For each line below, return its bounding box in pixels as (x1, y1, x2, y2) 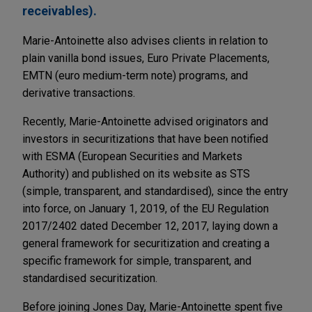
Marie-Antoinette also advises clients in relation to (22, 34, 268, 48)
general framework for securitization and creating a (22, 237, 270, 251)
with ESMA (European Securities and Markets (22, 150, 242, 164)
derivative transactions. (22, 86, 135, 100)
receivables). (22, 3, 97, 19)
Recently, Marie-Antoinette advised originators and (22, 115, 268, 129)
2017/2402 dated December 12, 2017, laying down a (22, 219, 278, 233)
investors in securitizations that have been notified (22, 132, 268, 146)
